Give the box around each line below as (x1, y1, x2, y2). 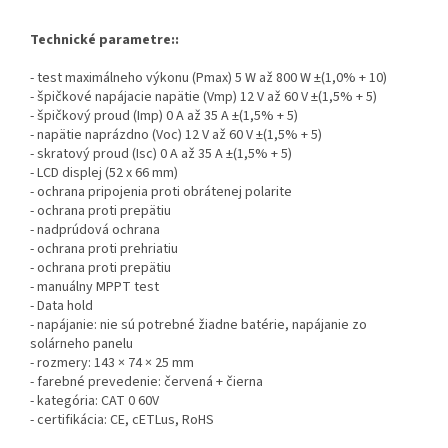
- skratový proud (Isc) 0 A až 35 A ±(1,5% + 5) (30, 144, 292, 165)
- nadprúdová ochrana (30, 220, 160, 241)
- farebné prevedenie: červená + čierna (30, 372, 263, 393)
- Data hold (30, 296, 93, 317)
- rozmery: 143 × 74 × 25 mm (30, 353, 194, 374)
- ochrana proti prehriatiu (30, 239, 178, 260)
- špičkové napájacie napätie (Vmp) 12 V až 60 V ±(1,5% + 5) (30, 87, 377, 108)
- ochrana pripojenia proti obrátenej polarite (30, 182, 292, 203)
